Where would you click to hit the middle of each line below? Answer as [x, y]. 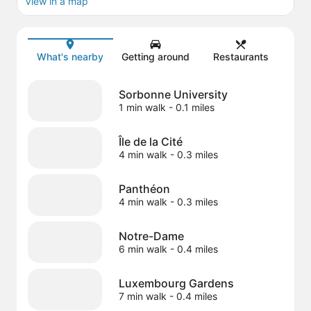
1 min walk [142, 108]
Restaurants [241, 57]
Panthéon [144, 189]
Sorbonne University [173, 95]
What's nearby [70, 57]
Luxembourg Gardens [176, 283]
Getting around [155, 57]
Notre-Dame [151, 236]
